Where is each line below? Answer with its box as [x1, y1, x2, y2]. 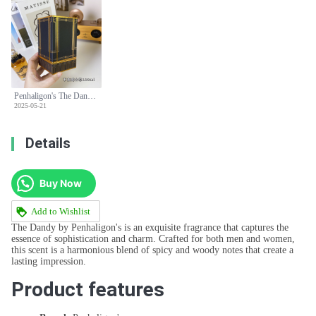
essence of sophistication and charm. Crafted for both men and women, [11, 233, 295, 245]
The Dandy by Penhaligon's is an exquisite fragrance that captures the [11, 222, 288, 233]
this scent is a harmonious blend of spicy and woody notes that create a [11, 245, 293, 256]
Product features [11, 278, 164, 302]
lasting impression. [11, 256, 86, 267]
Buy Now [39, 177, 82, 189]
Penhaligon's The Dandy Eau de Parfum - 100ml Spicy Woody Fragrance [87, 91, 96, 101]
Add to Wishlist [30, 205, 90, 217]
